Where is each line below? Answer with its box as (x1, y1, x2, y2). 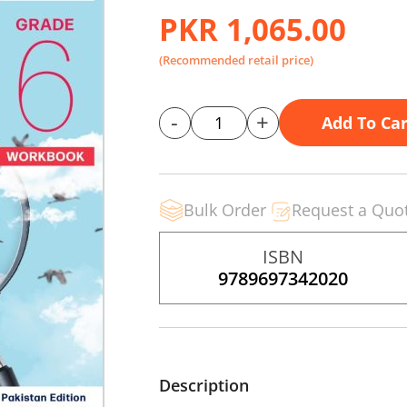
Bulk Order (183, 199, 266, 221)
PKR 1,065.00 (158, 9, 346, 50)
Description (158, 374, 249, 396)
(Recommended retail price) (158, 52, 313, 68)
